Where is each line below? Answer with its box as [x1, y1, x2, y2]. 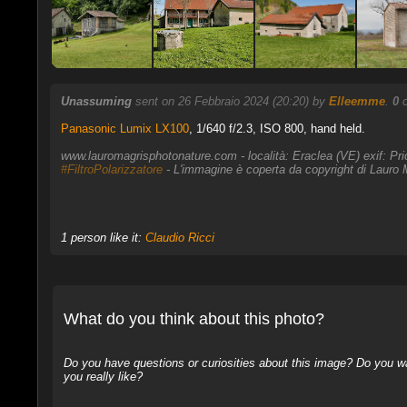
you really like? [63, 369, 143, 383]
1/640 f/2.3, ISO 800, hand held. [192, 122, 365, 135]
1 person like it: [60, 231, 145, 244]
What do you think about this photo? [63, 309, 324, 328]
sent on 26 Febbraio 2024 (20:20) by [134, 94, 329, 108]
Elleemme [328, 94, 385, 108]
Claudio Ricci [144, 231, 214, 244]
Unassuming [60, 94, 132, 108]
